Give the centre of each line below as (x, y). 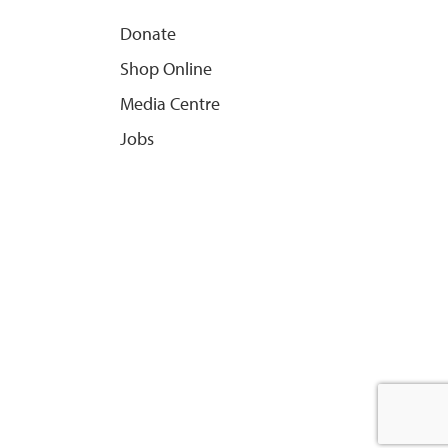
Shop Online (166, 68)
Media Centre (170, 103)
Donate (148, 33)
